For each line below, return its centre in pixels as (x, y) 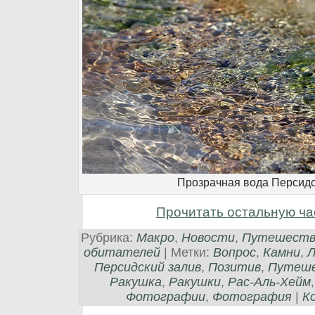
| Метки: (186, 252)
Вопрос (234, 252)
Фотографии (165, 296)
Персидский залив (148, 267)
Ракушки (194, 282)
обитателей (122, 252)
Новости (208, 237)
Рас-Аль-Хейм (269, 282)
